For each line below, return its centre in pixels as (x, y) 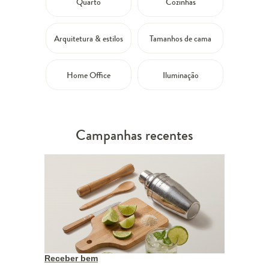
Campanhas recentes (134, 135)
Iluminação (180, 75)
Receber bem (71, 258)
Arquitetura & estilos (89, 39)
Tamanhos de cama (180, 39)
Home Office (89, 75)
